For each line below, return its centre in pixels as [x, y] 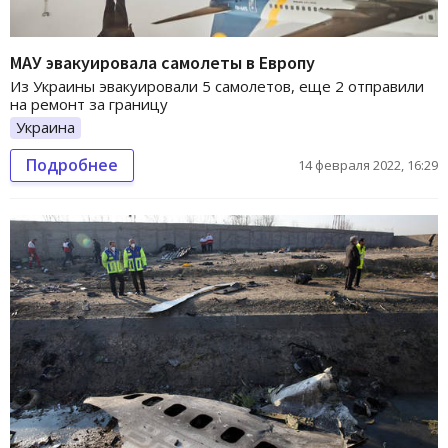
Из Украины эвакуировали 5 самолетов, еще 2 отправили [217, 86]
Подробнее [72, 165]
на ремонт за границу [89, 104]
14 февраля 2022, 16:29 [368, 165]
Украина [45, 127]
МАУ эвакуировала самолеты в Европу [162, 63]
